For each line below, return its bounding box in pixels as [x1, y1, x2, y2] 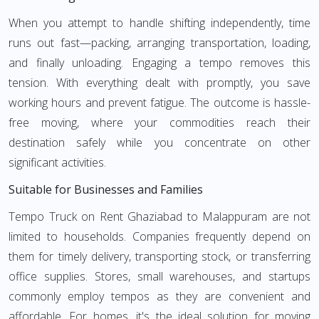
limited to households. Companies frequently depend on [9, 229, 310, 244]
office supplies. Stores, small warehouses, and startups [9, 268, 310, 284]
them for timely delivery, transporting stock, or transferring [9, 249, 310, 264]
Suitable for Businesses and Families [9, 182, 203, 197]
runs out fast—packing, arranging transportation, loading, [9, 35, 310, 51]
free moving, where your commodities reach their [9, 115, 310, 130]
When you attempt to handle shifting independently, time [9, 15, 310, 31]
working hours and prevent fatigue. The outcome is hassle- [9, 95, 310, 110]
